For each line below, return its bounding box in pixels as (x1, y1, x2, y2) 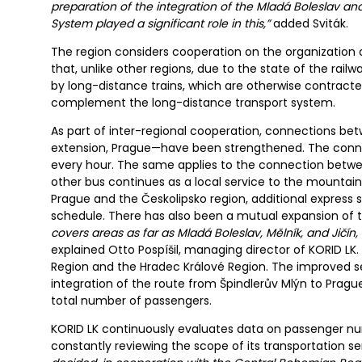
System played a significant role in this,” (51, 15, 270, 32)
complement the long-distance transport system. (51, 95, 335, 112)
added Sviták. (270, 15, 348, 32)
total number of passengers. (51, 293, 212, 309)
